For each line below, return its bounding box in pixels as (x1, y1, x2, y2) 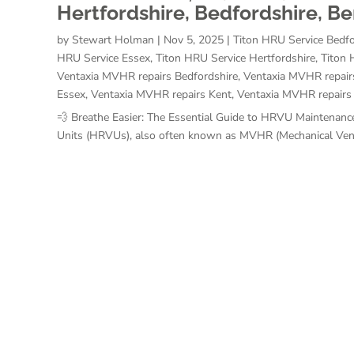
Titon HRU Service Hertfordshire (156, 50, 315, 66)
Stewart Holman (72, 32, 154, 47)
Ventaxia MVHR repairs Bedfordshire (57, 68, 238, 84)
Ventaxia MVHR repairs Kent (91, 86, 232, 102)
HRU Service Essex (57, 50, 150, 66)
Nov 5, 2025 (164, 32, 224, 47)
